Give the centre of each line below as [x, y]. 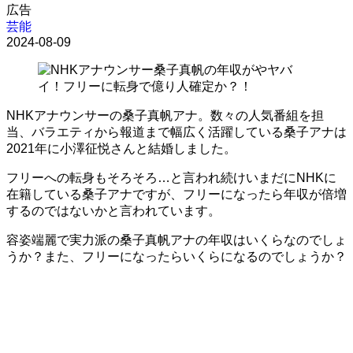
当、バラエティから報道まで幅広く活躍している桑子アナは [176, 132]
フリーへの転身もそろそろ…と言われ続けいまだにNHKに [171, 177]
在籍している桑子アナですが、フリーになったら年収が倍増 [176, 194]
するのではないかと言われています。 [113, 210]
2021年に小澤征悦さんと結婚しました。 [121, 148]
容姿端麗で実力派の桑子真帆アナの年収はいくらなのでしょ [176, 240]
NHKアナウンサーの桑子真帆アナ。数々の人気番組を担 [165, 115]
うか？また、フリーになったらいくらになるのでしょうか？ [176, 256]
